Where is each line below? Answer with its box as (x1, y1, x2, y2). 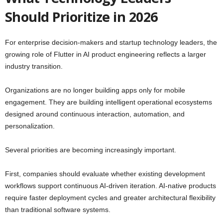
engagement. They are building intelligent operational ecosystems (5, 98, 212, 107)
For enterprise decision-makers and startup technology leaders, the (5, 38, 217, 47)
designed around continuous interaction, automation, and (5, 110, 185, 118)
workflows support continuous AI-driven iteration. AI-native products (5, 182, 216, 190)
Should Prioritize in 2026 (5, 7, 158, 26)
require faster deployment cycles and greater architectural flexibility (5, 194, 216, 202)
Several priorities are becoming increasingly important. (5, 146, 176, 154)
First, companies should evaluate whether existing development (5, 170, 205, 178)
